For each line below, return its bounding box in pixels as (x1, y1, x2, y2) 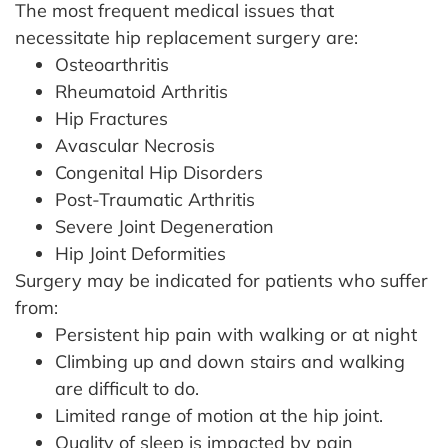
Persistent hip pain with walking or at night (55, 322, 417, 346)
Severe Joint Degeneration (55, 214, 274, 238)
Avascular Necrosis (55, 133, 215, 157)
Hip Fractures (55, 106, 168, 130)
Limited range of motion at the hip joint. (55, 403, 383, 427)
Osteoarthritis (55, 52, 169, 76)
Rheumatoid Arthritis (55, 79, 228, 103)
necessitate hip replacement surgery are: (15, 25, 358, 49)
